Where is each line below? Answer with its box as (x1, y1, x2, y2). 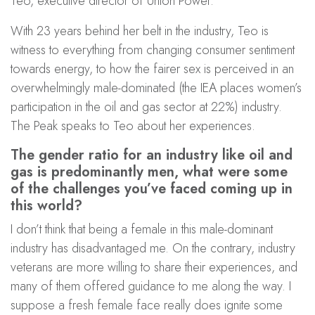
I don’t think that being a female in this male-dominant (11, 219, 273, 238)
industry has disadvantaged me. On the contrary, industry (11, 238, 295, 257)
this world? (11, 195, 82, 216)
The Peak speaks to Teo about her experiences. (11, 116, 255, 135)
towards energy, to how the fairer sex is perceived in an (11, 59, 294, 78)
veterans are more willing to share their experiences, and (11, 257, 297, 276)
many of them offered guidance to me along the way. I (11, 276, 291, 295)
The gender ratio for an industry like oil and (11, 144, 292, 165)
